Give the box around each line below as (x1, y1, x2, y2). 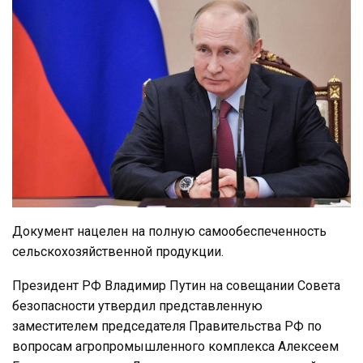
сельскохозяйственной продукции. (12, 244, 224, 260)
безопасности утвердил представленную (12, 298, 263, 314)
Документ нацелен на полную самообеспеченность (12, 224, 327, 240)
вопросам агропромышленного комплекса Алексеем (12, 339, 339, 355)
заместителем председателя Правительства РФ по (12, 318, 322, 335)
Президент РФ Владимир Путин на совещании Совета (12, 278, 340, 294)
